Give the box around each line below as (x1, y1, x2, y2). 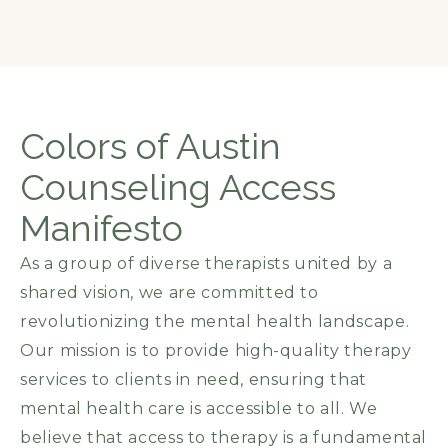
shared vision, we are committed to (20, 283, 319, 303)
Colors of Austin (20, 125, 281, 168)
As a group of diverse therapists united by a (20, 254, 393, 274)
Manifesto (20, 207, 183, 250)
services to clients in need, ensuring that (20, 370, 367, 390)
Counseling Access (20, 166, 336, 209)
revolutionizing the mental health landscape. (20, 312, 410, 332)
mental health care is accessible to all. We (20, 399, 378, 419)
